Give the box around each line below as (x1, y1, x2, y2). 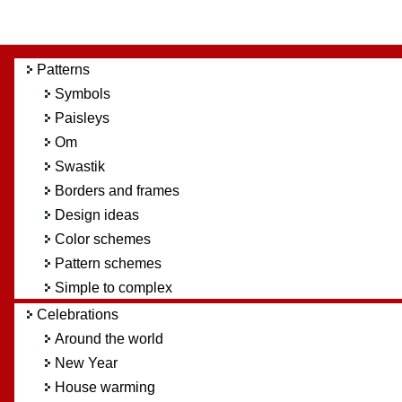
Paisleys (54, 109, 109, 126)
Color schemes (54, 231, 151, 247)
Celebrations (36, 306, 118, 322)
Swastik (54, 158, 105, 174)
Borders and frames (54, 182, 179, 198)
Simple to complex (54, 279, 172, 295)
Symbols (54, 85, 110, 101)
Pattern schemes (54, 255, 162, 271)
